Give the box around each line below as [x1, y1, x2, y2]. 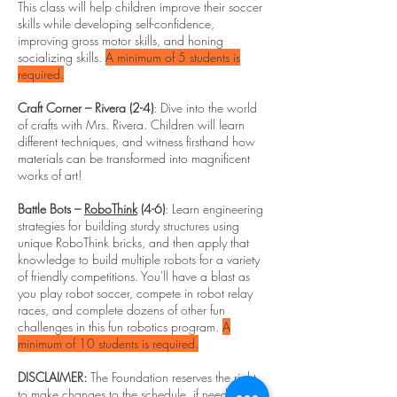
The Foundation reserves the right [87, 369, 256, 385]
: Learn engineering [165, 200, 263, 217]
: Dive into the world [153, 99, 257, 116]
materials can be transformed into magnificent [18, 150, 250, 167]
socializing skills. [18, 49, 105, 66]
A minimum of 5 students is [105, 49, 240, 66]
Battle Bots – [18, 200, 84, 217]
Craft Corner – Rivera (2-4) [18, 99, 153, 116]
